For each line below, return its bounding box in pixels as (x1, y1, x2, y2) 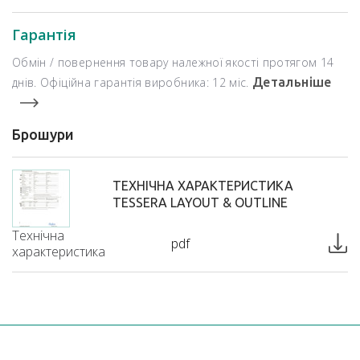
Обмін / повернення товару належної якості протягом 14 (12, 54, 334, 70)
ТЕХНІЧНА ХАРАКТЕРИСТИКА (112, 178, 294, 193)
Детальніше (252, 74, 332, 89)
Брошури (12, 125, 74, 142)
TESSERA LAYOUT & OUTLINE (112, 194, 288, 210)
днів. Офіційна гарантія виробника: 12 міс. (12, 74, 253, 90)
